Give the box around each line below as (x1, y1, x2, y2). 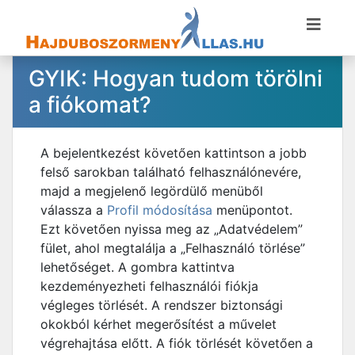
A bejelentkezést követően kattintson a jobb (40, 145, 307, 161)
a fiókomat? (29, 91, 151, 118)
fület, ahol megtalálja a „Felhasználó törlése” (40, 240, 305, 256)
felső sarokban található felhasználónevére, (40, 164, 301, 180)
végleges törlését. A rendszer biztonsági (40, 297, 283, 313)
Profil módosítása (107, 202, 212, 218)
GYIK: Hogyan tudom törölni (29, 65, 323, 92)
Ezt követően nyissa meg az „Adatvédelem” (40, 221, 303, 237)
